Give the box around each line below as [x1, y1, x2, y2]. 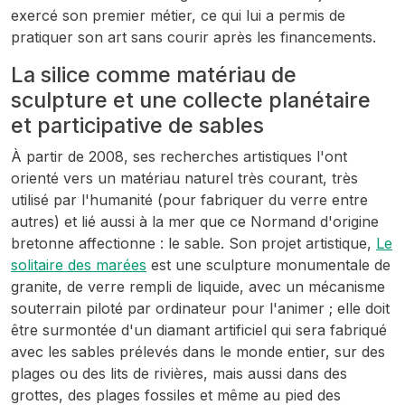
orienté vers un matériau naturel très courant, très [11, 169, 358, 187]
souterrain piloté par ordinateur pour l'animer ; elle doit [11, 299, 390, 317]
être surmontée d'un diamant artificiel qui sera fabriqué [11, 321, 387, 339]
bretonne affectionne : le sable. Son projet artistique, [11, 234, 376, 252]
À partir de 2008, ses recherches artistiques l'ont [11, 147, 347, 165]
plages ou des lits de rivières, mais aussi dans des [11, 364, 347, 382]
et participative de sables [11, 112, 264, 138]
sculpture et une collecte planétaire [11, 87, 371, 113]
